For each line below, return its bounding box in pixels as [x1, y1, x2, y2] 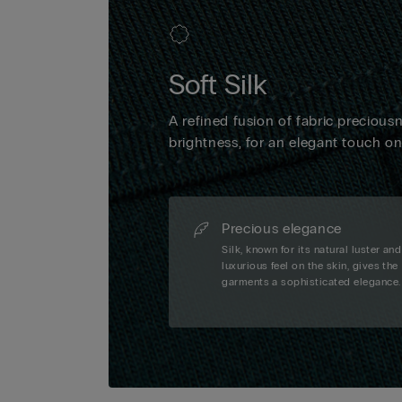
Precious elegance [222, 220, 343, 238]
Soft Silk [169, 67, 268, 103]
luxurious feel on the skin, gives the [222, 259, 398, 273]
